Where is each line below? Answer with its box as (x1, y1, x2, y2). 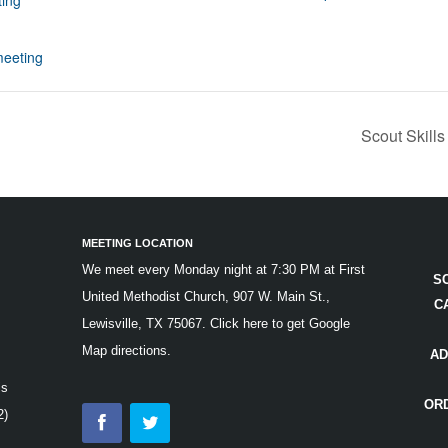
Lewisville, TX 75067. (82, 316, 211, 332)
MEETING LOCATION (82, 237, 194, 250)
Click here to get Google (210, 316, 351, 332)
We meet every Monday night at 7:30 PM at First (82, 262, 366, 278)
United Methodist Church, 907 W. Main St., (82, 289, 331, 305)
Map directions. (82, 343, 172, 359)
